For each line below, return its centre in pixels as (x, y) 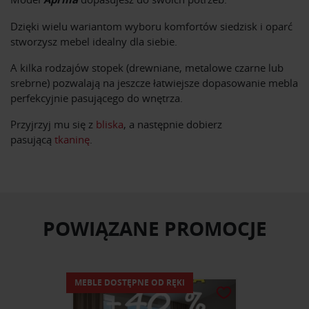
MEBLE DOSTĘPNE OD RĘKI (130, 283)
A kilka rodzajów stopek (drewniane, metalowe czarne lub (147, 68)
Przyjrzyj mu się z (53, 124)
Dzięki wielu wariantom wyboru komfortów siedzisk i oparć (151, 27)
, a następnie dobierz (173, 124)
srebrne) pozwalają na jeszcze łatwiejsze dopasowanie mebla (154, 83)
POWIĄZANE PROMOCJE (154, 229)
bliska (110, 124)
